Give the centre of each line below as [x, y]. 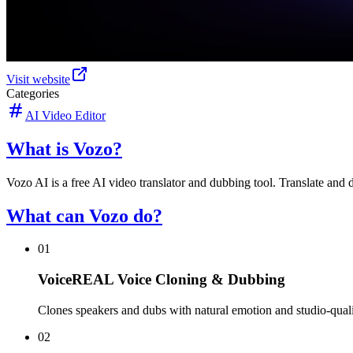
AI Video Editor [65, 115]
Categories [33, 93]
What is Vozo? [64, 149]
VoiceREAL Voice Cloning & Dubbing [162, 280]
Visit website [38, 79]
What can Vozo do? [84, 216]
